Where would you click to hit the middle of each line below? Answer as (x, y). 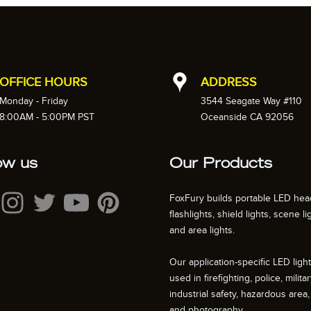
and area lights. (202, 230)
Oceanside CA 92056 (247, 117)
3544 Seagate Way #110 (251, 101)
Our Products (221, 165)
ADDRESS (229, 83)
